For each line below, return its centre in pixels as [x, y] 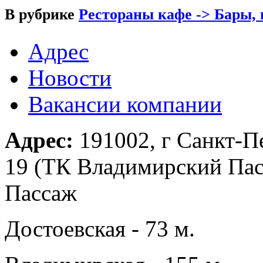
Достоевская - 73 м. [100, 228]
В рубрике [42, 14]
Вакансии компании [125, 104]
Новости [70, 77]
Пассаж [41, 193]
